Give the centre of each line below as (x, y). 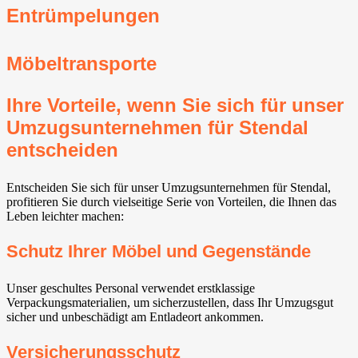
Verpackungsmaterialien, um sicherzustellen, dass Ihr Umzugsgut (170, 303)
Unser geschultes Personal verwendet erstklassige (131, 288)
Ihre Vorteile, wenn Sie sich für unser (175, 105)
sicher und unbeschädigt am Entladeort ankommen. (135, 317)
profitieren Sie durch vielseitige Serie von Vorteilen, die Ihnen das (171, 201)
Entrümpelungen (83, 15)
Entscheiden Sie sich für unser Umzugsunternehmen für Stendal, (169, 187)
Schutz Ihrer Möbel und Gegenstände (159, 252)
